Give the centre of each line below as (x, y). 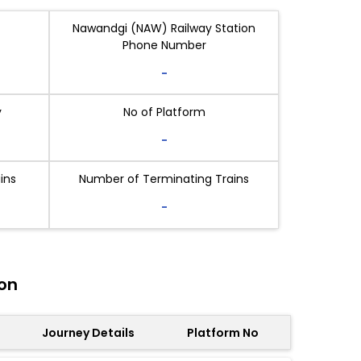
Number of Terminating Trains (164, 179)
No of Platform (164, 112)
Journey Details (89, 332)
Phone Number (164, 45)
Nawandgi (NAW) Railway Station (164, 28)
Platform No (223, 332)
